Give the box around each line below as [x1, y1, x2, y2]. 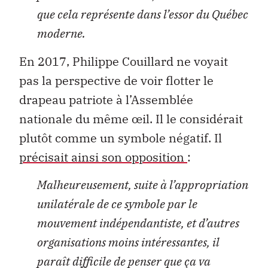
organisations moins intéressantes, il [37, 234, 220, 250]
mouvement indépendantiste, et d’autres [37, 215, 239, 231]
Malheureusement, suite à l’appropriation [37, 176, 248, 193]
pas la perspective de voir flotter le [19, 72, 214, 89]
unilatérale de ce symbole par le [37, 196, 197, 212]
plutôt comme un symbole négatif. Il [19, 129, 222, 146]
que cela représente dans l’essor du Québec [37, 6, 248, 23]
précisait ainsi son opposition [19, 148, 187, 165]
